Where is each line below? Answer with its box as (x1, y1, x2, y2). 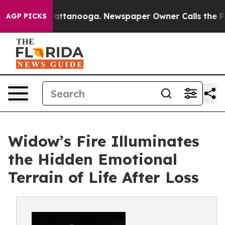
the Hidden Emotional (8, 150, 177, 169)
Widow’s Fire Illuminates (8, 132, 199, 151)
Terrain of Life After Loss (8, 168, 199, 187)
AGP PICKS (6, 12, 47, 21)
